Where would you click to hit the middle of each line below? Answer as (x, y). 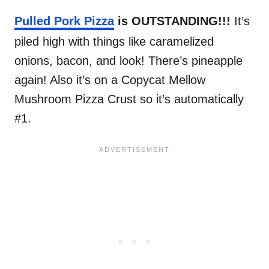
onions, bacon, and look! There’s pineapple (128, 61)
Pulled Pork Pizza (64, 21)
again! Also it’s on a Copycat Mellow (110, 80)
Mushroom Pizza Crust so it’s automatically (129, 99)
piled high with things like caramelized (114, 42)
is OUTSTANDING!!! (174, 21)
